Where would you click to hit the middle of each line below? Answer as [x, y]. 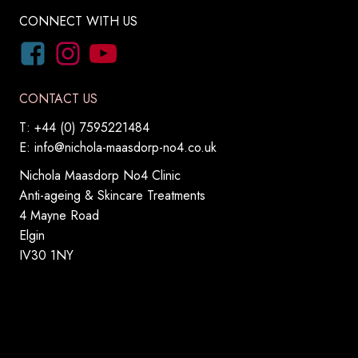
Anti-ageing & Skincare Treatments [116, 196]
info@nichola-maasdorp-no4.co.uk [125, 148]
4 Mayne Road [63, 216]
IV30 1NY [46, 256]
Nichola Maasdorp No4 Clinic [104, 176]
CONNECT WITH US [78, 22]
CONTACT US [58, 99]
